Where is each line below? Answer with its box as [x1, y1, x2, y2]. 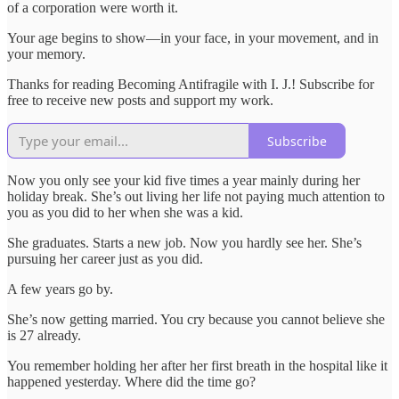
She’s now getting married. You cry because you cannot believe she [7, 312, 385, 328]
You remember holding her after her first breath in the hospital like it [7, 358, 387, 374]
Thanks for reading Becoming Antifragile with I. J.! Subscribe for [7, 77, 374, 93]
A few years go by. [7, 281, 113, 297]
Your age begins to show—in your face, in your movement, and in [7, 30, 379, 46]
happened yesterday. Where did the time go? [7, 374, 256, 390]
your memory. [7, 46, 85, 62]
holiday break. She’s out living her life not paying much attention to [7, 189, 385, 205]
